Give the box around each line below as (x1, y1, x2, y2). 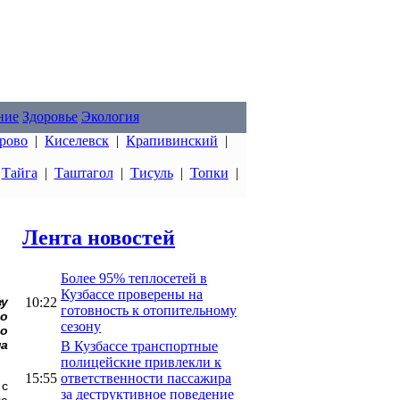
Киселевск (45, 133, 109, 148)
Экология (81, 109, 139, 124)
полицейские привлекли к (61, 354, 221, 370)
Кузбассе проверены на (61, 286, 203, 302)
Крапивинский (126, 133, 218, 148)
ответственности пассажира (61, 370, 231, 386)
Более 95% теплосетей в (61, 270, 207, 286)
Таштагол (54, 165, 113, 180)
